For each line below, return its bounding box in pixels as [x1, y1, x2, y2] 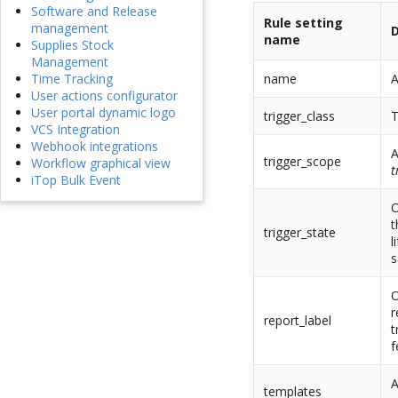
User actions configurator [31, 87, 178, 105]
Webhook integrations [31, 138, 158, 155]
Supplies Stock [31, 36, 114, 54]
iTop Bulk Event [31, 171, 121, 189]
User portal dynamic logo [31, 104, 176, 122]
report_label [264, 312, 332, 330]
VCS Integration [31, 121, 120, 139]
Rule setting [264, 14, 344, 32]
